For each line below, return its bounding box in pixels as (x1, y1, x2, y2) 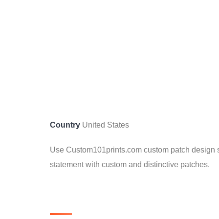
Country (50, 121, 80, 130)
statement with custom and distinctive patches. (50, 160, 210, 169)
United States (80, 121, 129, 130)
